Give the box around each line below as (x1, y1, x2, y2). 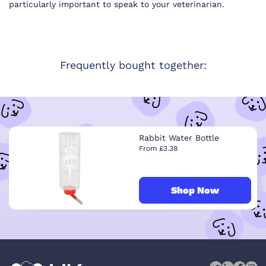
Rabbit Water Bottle (139, 133, 219, 143)
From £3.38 (139, 144, 178, 153)
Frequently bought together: (59, 59, 207, 72)
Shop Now (171, 184, 219, 196)
